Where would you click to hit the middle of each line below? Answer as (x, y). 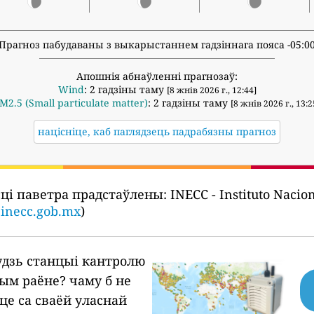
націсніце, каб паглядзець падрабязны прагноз (157, 132)
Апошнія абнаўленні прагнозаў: (157, 76)
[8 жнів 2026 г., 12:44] (211, 90)
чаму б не (101, 281)
